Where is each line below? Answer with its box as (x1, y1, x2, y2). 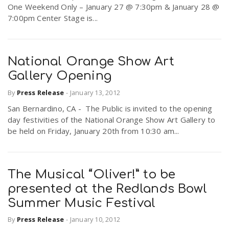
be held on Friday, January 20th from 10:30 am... (8, 125, 179, 136)
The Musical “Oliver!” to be (8, 167, 176, 181)
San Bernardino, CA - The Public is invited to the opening (8, 103, 213, 113)
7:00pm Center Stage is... (8, 13, 98, 24)
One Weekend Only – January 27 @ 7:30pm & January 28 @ (8, 2, 220, 12)
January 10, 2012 (70, 215, 121, 224)
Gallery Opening (8, 69, 111, 83)
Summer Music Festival (8, 196, 156, 210)
